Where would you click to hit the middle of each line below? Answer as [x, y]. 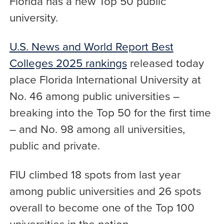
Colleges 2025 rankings [68, 62]
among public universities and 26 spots [105, 190]
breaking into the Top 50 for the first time [110, 112]
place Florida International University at [105, 79]
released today [165, 62]
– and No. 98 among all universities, [97, 128]
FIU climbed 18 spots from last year [95, 174]
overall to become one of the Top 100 [102, 207]
